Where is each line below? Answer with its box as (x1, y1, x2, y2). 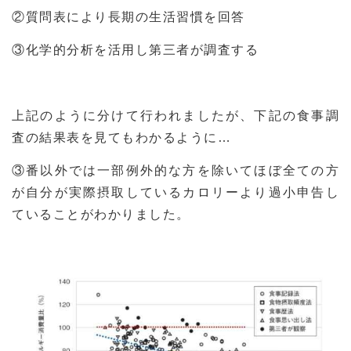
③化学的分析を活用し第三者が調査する (12, 43, 259, 57)
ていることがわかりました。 (12, 208, 190, 222)
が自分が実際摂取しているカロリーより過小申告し (12, 186, 339, 200)
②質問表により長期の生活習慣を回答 (12, 10, 245, 24)
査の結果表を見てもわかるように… (12, 131, 231, 145)
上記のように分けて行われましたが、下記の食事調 (12, 109, 339, 123)
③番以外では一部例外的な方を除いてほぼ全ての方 (12, 164, 339, 178)
